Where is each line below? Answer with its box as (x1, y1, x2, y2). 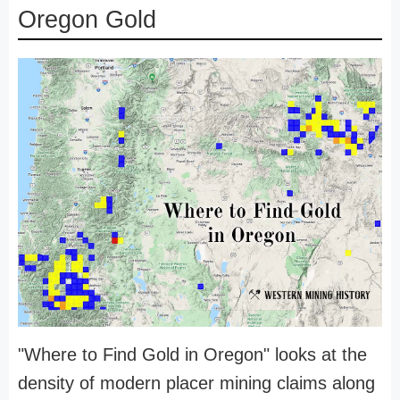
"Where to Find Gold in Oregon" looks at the (18, 344, 367, 364)
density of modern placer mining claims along (18, 372, 375, 393)
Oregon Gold (18, 6, 156, 33)
